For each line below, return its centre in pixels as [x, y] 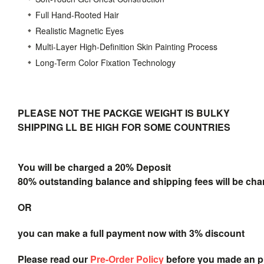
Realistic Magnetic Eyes [80, 30]
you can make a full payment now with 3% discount [131, 233]
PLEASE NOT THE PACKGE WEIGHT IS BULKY [124, 113]
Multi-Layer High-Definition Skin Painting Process [126, 46]
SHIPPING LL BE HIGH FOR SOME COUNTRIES [124, 127]
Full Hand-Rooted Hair [77, 14]
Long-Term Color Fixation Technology [105, 62]
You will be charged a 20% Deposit [94, 167]
